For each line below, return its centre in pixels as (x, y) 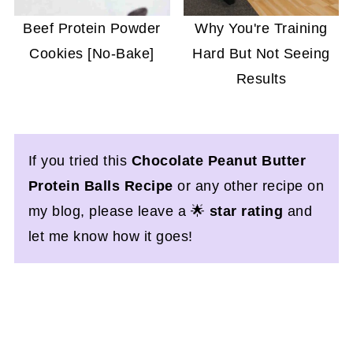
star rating (246, 211)
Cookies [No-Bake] (92, 53)
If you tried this (80, 160)
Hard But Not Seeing (261, 53)
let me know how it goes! (110, 236)
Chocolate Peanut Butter (219, 160)
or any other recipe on (251, 186)
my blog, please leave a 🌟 (119, 211)
